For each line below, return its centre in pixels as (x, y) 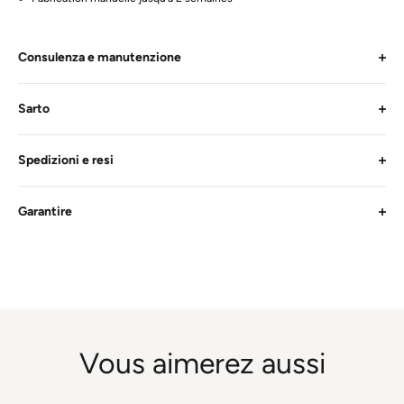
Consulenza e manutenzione (100, 57)
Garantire (45, 211)
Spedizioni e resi (66, 160)
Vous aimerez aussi (202, 363)
